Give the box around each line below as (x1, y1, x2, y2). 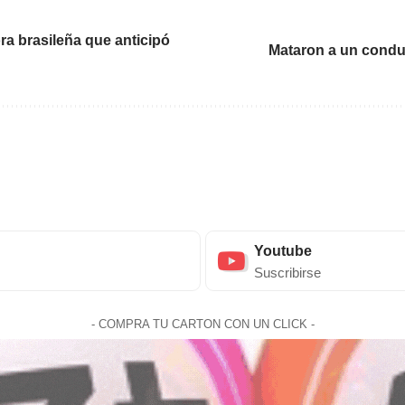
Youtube (253, 243, 312, 259)
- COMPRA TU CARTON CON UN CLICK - (90, 317, 315, 332)
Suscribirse (253, 266, 321, 281)
